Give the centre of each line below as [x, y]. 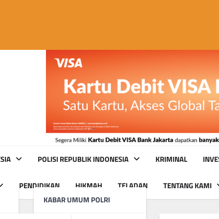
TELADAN [133, 185]
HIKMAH [89, 185]
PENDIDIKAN [39, 185]
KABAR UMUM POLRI [77, 199]
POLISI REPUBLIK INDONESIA [83, 159]
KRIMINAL [171, 159]
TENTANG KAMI [187, 185]
